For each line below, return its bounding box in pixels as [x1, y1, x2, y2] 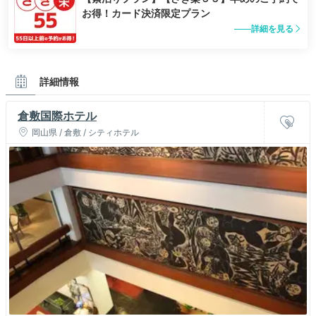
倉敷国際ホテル [18, 109, 97, 123]
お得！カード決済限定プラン [82, 7, 210, 20]
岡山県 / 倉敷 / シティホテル [32, 127, 139, 138]
